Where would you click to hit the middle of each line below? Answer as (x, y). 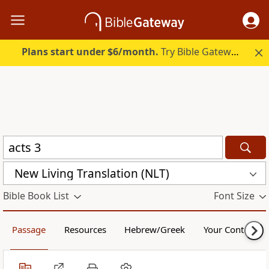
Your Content (230, 230)
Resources (85, 230)
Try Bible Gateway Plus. (195, 52)
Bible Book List (36, 196)
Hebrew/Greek (155, 230)
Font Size (234, 196)
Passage (29, 230)
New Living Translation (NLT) (92, 173)
